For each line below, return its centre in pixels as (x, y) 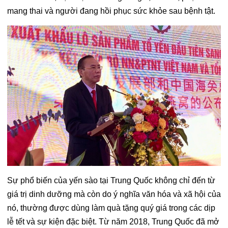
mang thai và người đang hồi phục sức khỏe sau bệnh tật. (111, 11)
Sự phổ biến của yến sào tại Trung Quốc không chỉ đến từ (111, 181)
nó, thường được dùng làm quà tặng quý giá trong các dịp (111, 208)
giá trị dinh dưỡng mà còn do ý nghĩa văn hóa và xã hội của (114, 194)
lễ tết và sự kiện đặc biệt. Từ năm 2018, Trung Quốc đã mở (113, 222)
